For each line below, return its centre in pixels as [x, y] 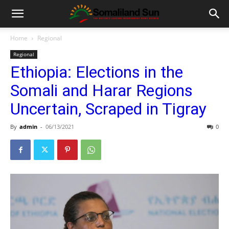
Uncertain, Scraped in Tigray [108, 109]
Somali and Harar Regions [101, 90]
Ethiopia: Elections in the [97, 72]
